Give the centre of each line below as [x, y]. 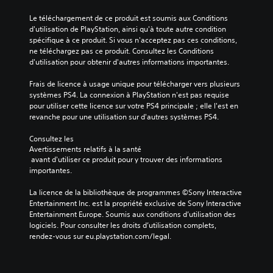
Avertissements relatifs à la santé [85, 149]
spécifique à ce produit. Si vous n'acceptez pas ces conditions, [133, 40]
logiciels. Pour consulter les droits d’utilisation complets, [123, 225]
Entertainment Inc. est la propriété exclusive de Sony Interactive [135, 203]
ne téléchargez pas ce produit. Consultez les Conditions [122, 51]
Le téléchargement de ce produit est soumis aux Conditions [129, 18]
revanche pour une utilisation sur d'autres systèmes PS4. [124, 117]
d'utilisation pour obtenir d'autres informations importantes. [129, 62]
